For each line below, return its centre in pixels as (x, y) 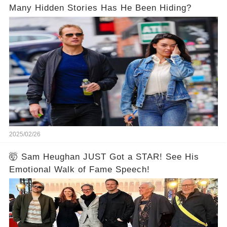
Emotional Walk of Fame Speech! (79, 169)
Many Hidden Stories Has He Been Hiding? (100, 8)
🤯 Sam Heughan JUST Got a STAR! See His (104, 157)
